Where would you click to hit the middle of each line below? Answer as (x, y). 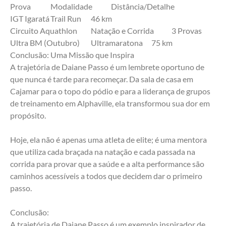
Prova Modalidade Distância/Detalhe (143, 7)
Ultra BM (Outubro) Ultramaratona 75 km (162, 43)
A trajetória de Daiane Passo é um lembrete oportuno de (107, 67)
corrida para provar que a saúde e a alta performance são (107, 164)
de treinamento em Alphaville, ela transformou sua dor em (110, 103)
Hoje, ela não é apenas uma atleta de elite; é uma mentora (108, 140)
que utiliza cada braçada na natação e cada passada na (103, 152)
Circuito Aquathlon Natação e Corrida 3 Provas (187, 31)
